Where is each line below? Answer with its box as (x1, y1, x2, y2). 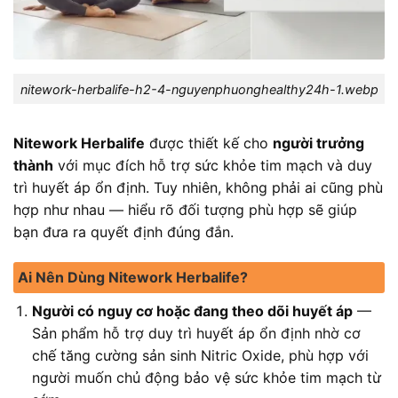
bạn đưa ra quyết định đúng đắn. (13, 223, 234, 242)
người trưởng (273, 134, 364, 153)
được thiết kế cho (145, 134, 273, 153)
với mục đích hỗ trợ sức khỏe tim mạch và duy (53, 156, 372, 175)
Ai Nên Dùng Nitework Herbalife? (18, 268, 248, 287)
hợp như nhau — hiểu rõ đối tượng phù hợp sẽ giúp (13, 201, 357, 219)
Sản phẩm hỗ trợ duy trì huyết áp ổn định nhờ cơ (31, 324, 361, 343)
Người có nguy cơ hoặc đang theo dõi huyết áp (31, 302, 353, 321)
